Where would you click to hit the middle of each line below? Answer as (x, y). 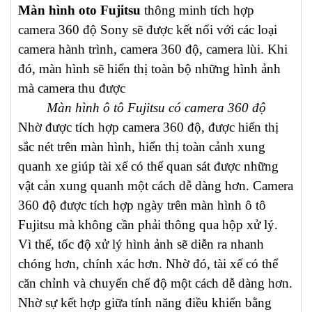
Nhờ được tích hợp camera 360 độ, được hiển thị (148, 127)
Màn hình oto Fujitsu (79, 10)
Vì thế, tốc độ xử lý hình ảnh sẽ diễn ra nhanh (141, 244)
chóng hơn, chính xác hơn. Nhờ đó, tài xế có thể (148, 264)
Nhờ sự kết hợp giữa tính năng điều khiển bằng (145, 303)
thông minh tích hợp (197, 10)
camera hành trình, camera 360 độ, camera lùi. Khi (153, 49)
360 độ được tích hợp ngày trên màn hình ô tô (142, 205)
